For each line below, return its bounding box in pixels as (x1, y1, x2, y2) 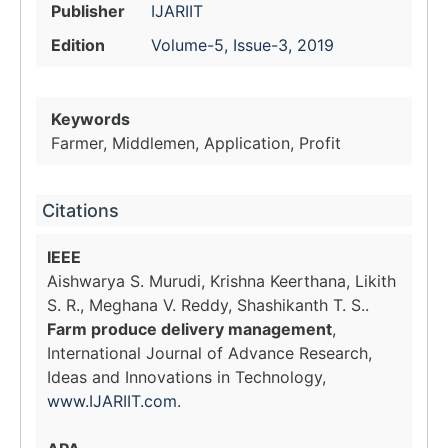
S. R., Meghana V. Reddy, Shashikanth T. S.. (47, 295, 369, 315)
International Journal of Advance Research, (47, 343, 372, 363)
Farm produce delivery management (47, 319, 332, 339)
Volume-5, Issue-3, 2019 (151, 35, 334, 55)
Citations (42, 200, 119, 221)
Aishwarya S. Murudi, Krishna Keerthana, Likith (47, 271, 396, 291)
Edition (51, 35, 105, 55)
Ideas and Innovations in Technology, (47, 367, 326, 387)
